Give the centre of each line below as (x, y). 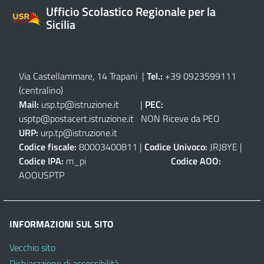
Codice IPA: (41, 161)
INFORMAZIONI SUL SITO (61, 224)
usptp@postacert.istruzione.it (76, 118)
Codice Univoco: (176, 146)
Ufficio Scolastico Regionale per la (131, 11)
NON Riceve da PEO (187, 118)
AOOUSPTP (42, 175)
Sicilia (61, 24)
